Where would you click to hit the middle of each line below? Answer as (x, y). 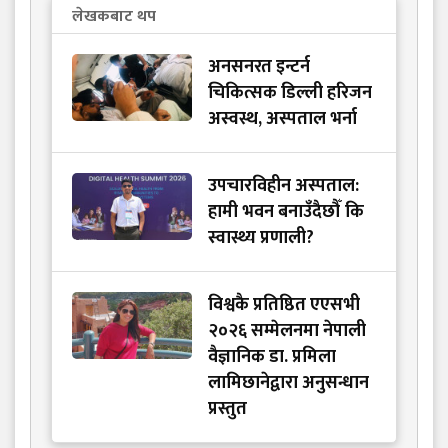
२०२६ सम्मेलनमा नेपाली (287, 331)
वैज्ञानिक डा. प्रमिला (272, 357)
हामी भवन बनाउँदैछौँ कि (286, 212)
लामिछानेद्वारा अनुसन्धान (288, 383)
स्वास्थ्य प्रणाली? (261, 238)
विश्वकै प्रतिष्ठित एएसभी (284, 305)
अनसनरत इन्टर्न (259, 67)
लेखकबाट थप (114, 17)
